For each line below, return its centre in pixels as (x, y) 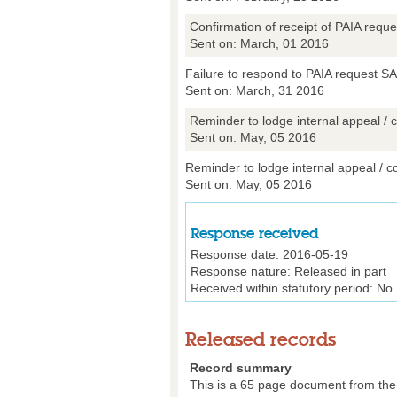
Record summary (241, 367)
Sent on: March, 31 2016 (255, 90)
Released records (261, 339)
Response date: (235, 254)
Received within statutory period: (282, 288)
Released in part (339, 271)
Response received (255, 233)
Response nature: (241, 271)
